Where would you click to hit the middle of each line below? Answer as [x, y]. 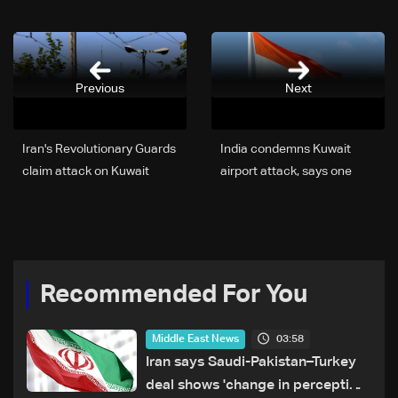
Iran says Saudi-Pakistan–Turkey [251, 363]
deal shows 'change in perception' [258, 386]
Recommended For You [174, 295]
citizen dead [255, 194]
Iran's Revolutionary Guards [99, 150]
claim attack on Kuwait [86, 172]
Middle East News [196, 340]
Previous [100, 88]
